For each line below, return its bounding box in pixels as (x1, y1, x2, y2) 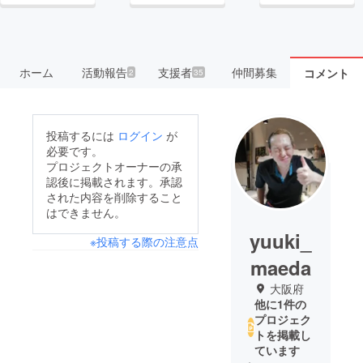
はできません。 (46, 203, 126, 220)
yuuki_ (250, 226, 312, 254)
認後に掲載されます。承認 (46, 173, 182, 190)
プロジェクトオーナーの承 (46, 157, 182, 174)
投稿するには (46, 126, 117, 143)
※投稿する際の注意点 (89, 233, 199, 250)
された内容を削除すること (46, 188, 182, 205)
